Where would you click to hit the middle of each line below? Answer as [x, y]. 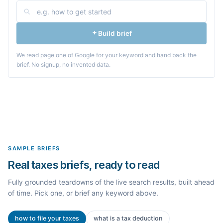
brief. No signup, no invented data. [63, 64]
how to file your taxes [47, 218]
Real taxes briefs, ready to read [84, 165]
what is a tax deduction [128, 218]
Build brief [115, 33]
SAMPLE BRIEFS [34, 148]
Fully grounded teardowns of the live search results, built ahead [111, 182]
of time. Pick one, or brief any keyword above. [83, 193]
